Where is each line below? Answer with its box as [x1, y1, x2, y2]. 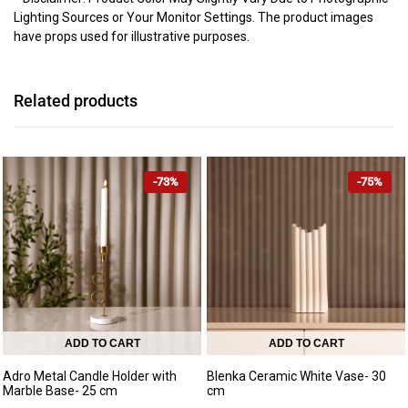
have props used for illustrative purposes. [14, 29, 250, 45]
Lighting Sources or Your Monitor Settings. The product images [14, 10, 373, 25]
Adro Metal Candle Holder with [3, 369, 177, 384]
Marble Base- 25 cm [3, 383, 117, 399]
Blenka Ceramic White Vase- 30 [207, 369, 386, 384]
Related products [14, 91, 138, 111]
